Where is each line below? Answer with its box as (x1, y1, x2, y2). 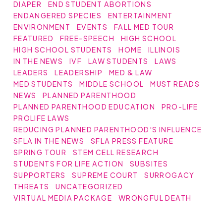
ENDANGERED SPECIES (13, 10, 102, 20)
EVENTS (76, 22, 108, 31)
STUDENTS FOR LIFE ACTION (13, 159, 124, 168)
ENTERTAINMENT (108, 10, 173, 20)
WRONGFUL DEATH (118, 193, 192, 202)
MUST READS (150, 79, 200, 88)
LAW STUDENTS (88, 56, 149, 65)
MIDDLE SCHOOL (79, 79, 144, 88)
